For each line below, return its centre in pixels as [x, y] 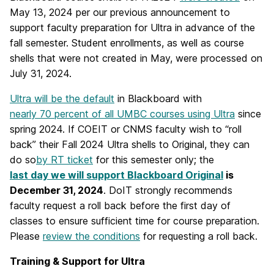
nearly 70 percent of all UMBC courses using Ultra [122, 114]
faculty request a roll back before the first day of [120, 206]
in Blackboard [149, 98]
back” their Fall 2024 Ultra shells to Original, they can [130, 144]
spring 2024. [39, 129]
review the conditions [91, 236]
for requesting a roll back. [199, 236]
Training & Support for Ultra [77, 261]
